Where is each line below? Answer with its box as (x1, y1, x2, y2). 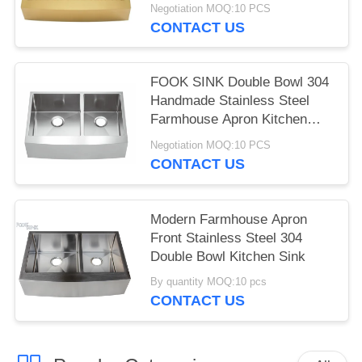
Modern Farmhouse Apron (150, 211, 308, 227)
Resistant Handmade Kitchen (150, 12, 326, 28)
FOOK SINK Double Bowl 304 (150, 74, 330, 90)
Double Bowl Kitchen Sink (150, 248, 306, 264)
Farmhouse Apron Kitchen (150, 112, 308, 128)
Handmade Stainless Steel (150, 93, 310, 109)
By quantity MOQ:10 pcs (150, 276, 267, 288)
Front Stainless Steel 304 (150, 229, 303, 246)
